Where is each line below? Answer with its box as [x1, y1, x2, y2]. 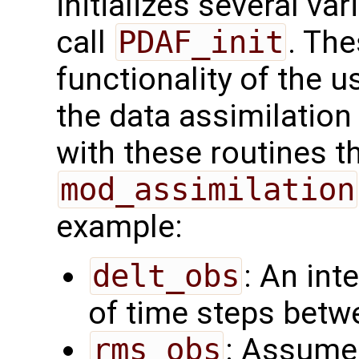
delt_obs [91, 257, 240, 294]
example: [56, 208, 183, 245]
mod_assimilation [59, 171, 355, 208]
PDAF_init [117, 23, 284, 60]
